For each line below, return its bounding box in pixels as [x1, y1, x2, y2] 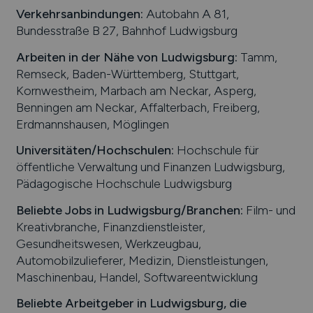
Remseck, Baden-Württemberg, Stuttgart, [15, 66, 239, 81]
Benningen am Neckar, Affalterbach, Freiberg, [15, 99, 260, 115]
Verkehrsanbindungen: [15, 6, 143, 22]
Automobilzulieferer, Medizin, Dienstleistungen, [15, 252, 268, 268]
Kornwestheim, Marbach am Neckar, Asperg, [15, 82, 256, 98]
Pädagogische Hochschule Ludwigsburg [15, 176, 232, 191]
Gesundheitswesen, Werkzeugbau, [15, 235, 201, 251]
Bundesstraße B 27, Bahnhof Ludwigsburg [15, 23, 238, 38]
